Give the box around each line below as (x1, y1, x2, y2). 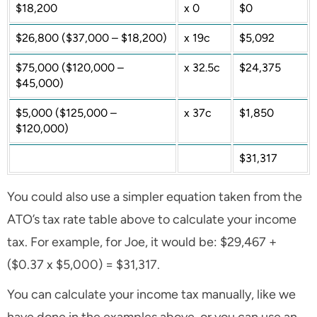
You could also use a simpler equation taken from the (7, 189, 302, 205)
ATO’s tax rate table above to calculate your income (7, 212, 296, 228)
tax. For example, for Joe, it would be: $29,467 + (7, 234, 277, 250)
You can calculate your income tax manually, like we (7, 287, 296, 303)
